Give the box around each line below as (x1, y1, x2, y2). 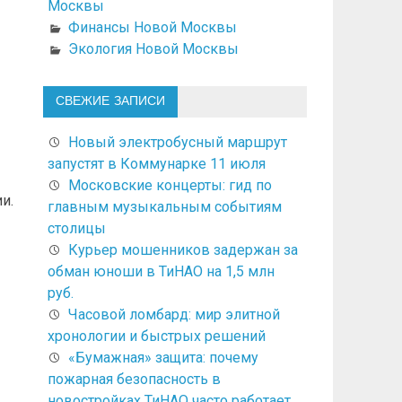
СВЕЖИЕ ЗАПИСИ (55, 92, 165, 109)
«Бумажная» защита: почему (67, 348, 258, 366)
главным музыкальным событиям (47, 197, 282, 215)
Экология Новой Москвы (67, 39, 239, 57)
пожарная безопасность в (47, 370, 221, 388)
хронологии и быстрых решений (47, 327, 266, 345)
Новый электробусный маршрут (67, 133, 287, 151)
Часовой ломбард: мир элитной (67, 305, 280, 323)
